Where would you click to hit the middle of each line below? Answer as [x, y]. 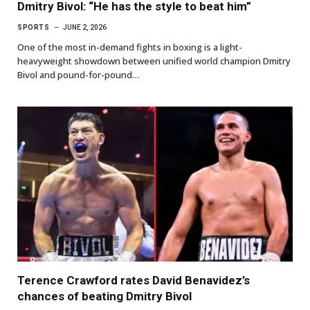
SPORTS [33, 27]
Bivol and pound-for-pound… [79, 74]
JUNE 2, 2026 [85, 27]
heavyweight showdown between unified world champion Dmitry [154, 61]
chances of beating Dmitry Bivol [104, 296]
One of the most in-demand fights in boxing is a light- [130, 47]
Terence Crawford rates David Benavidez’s [134, 280]
